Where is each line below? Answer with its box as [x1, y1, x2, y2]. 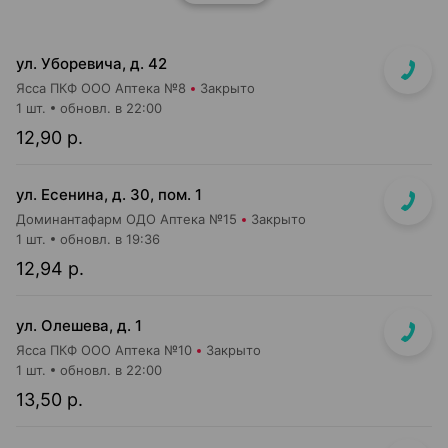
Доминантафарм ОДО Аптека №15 [16, 211, 237, 227]
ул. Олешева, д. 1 [16, 316, 142, 335]
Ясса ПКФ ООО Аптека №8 [16, 80, 186, 96]
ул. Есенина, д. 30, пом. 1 [16, 185, 202, 204]
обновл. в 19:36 [60, 231, 160, 247]
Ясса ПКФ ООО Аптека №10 [16, 342, 192, 358]
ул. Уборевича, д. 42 [16, 54, 167, 73]
